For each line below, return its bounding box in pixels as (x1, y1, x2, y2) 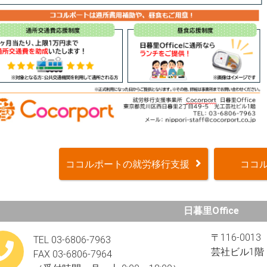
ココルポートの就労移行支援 (66, 158, 190, 170)
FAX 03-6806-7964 (33, 248, 112, 260)
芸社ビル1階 (211, 246, 264, 257)
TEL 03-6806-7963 (33, 234, 111, 246)
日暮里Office (183, 204, 239, 216)
